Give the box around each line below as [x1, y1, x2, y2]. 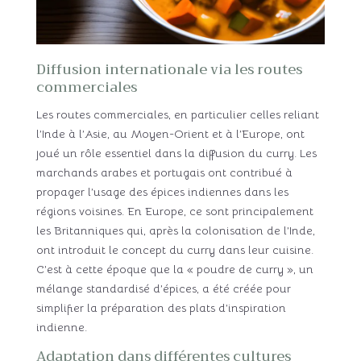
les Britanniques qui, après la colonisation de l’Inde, [35, 222, 315, 238]
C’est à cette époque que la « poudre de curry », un [35, 261, 313, 276]
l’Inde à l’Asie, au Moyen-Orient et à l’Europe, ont [35, 126, 305, 141]
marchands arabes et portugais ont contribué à [35, 164, 293, 180]
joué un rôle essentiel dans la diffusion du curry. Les [35, 145, 317, 160]
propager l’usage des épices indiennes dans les [35, 184, 288, 199]
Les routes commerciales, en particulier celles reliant [35, 106, 319, 122]
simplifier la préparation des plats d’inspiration [35, 300, 286, 315]
